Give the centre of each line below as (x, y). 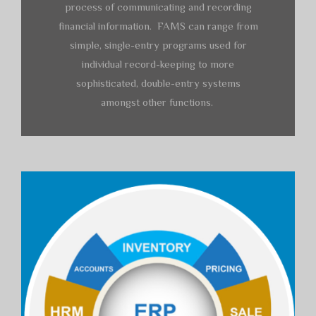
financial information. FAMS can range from (158, 25)
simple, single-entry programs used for (158, 44)
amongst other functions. (158, 102)
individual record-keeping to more (158, 63)
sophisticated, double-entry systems (158, 83)
